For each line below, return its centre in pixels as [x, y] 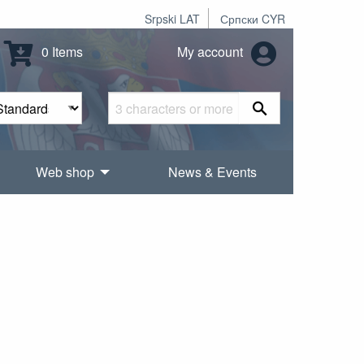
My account [212, 52]
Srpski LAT [172, 19]
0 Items [61, 52]
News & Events [212, 172]
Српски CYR [253, 19]
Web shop [65, 172]
